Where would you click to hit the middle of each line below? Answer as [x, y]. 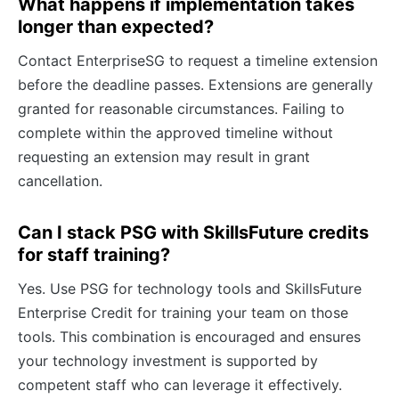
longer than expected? [116, 26]
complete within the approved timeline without [175, 132]
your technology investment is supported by [168, 360]
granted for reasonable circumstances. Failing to [181, 108]
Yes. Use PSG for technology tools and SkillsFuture [190, 288]
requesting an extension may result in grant [164, 156]
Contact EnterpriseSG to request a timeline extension [198, 60]
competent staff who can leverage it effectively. [180, 384]
